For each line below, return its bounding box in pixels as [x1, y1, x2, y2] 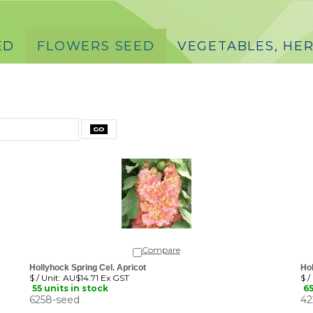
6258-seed [29, 283, 80, 296]
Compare [141, 233, 180, 245]
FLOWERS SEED [37, 38, 155, 54]
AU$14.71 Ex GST [61, 262, 129, 272]
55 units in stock [32, 272, 108, 283]
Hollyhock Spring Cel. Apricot [29, 252, 146, 262]
